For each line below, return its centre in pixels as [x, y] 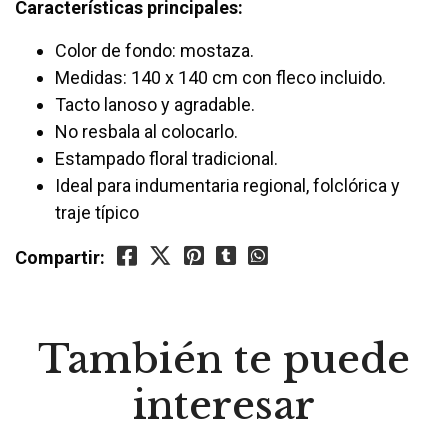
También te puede [224, 360]
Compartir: [60, 258]
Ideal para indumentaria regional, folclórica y [227, 186]
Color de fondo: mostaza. [154, 51]
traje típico [97, 213]
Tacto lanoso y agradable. [155, 105]
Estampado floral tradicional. [166, 159]
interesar [224, 406]
